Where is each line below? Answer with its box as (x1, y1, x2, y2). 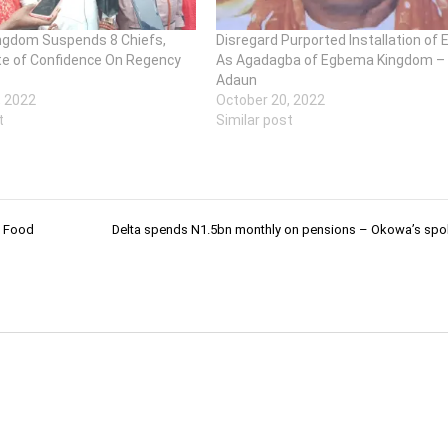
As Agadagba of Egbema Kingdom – (215, 51, 445, 68)
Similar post (215, 111, 293, 128)
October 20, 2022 (215, 91, 325, 108)
